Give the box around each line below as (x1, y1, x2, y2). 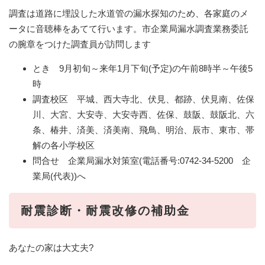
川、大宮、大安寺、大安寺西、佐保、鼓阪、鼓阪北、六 (33, 109, 254, 119)
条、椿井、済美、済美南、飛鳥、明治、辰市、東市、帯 (33, 124, 254, 135)
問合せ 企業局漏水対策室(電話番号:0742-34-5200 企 (33, 155, 251, 166)
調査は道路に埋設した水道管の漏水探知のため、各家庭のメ (9, 8, 248, 18)
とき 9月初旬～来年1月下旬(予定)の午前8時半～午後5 (33, 63, 253, 73)
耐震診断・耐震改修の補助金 (21, 203, 190, 217)
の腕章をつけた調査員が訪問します (9, 38, 151, 49)
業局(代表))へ (33, 170, 86, 181)
